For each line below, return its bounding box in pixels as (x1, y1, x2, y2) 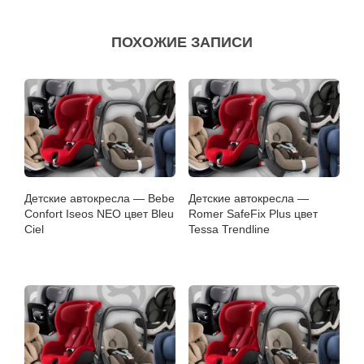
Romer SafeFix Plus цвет (188, 207, 318, 221)
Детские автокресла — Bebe (24, 192, 175, 206)
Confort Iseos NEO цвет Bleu (24, 207, 175, 221)
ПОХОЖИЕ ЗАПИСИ (111, 34, 253, 51)
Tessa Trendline (188, 223, 271, 236)
